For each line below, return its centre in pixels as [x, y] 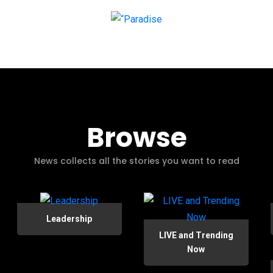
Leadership [69, 219]
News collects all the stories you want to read [136, 161]
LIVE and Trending [196, 235]
